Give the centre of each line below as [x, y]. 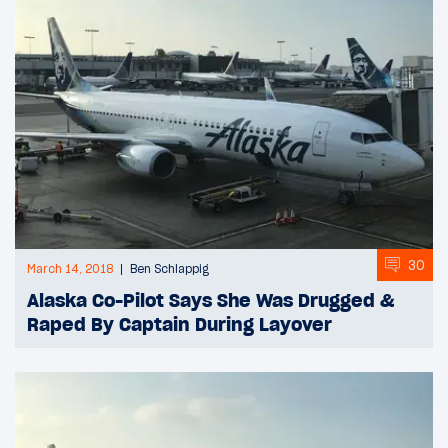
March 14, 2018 [70, 269]
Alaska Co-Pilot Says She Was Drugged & [210, 300]
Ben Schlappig [169, 269]
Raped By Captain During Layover [179, 324]
